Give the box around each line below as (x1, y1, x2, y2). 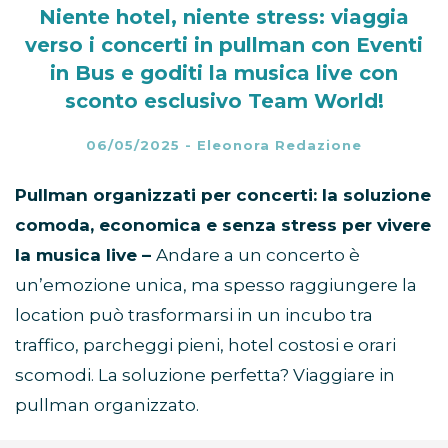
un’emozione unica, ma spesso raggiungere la (15, 275, 417, 296)
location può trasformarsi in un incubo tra (15, 305, 373, 326)
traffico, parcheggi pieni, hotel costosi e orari (15, 335, 396, 356)
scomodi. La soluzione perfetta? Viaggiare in (15, 365, 395, 386)
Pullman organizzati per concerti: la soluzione (15, 185, 431, 206)
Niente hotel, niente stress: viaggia (39, 5, 409, 30)
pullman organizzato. (15, 395, 199, 416)
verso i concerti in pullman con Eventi (25, 33, 423, 58)
